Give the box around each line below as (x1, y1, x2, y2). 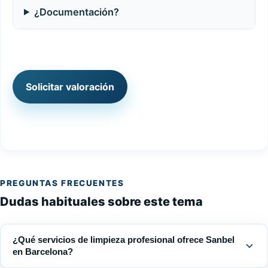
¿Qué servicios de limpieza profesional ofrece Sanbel (13, 234, 234, 245)
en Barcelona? (13, 246, 73, 257)
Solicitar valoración (26, 80, 114, 93)
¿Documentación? (34, 5, 120, 18)
